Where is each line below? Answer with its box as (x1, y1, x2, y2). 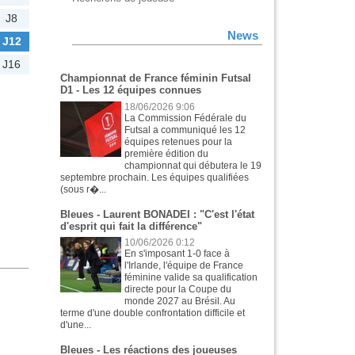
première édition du (124, 147, 209, 159)
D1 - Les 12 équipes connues (60, 84, 201, 97)
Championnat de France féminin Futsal (60, 72, 251, 85)
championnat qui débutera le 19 (124, 159, 262, 171)
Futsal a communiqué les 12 (124, 124, 246, 136)
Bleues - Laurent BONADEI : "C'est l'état (60, 208, 254, 220)
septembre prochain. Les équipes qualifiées (60, 171, 249, 183)
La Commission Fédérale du (124, 112, 247, 124)
